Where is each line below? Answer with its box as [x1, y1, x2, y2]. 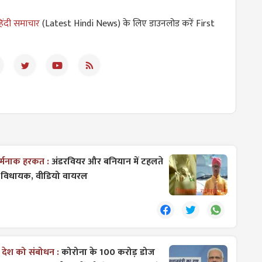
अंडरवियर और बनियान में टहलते [51, 153, 163, 170]
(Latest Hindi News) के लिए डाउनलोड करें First [40, 15, 215, 32]
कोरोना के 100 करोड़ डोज [61, 244, 155, 260]
